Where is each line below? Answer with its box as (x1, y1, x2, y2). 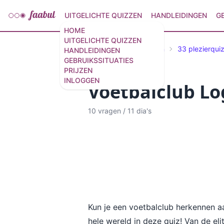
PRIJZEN (63, 66, 92, 74)
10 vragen (88, 106, 121, 115)
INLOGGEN (63, 76, 99, 84)
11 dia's (127, 106, 151, 115)
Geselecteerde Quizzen (88, 44, 164, 53)
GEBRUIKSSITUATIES (63, 56, 133, 64)
